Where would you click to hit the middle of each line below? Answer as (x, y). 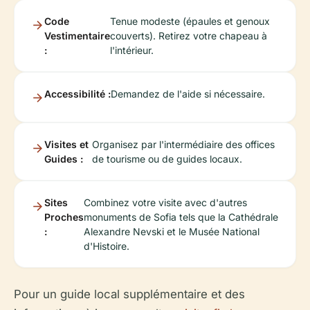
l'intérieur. (132, 50)
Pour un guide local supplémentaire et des (129, 294)
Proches (64, 217)
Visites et (66, 144)
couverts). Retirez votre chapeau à (189, 35)
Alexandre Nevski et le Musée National (172, 231)
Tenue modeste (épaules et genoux (190, 21)
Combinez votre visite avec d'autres (165, 202)
